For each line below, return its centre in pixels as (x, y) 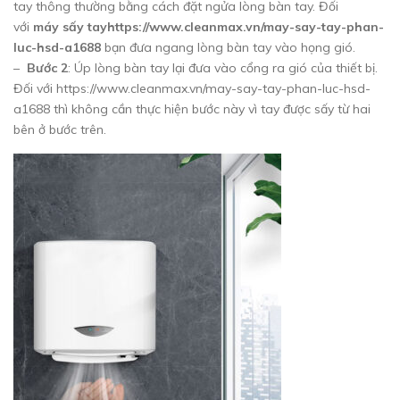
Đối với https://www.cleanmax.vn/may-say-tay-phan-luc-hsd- (192, 88)
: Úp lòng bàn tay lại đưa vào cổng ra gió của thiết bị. (223, 68)
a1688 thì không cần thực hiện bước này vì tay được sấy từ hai (192, 109)
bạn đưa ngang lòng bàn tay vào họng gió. (228, 47)
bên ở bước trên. (60, 129)
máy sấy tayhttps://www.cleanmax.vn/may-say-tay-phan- (208, 27)
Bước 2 (47, 68)
